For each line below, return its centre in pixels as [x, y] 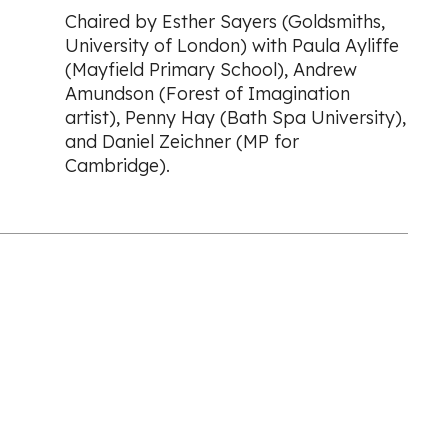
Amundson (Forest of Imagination [207, 93]
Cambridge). [117, 165]
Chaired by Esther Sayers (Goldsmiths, [224, 21]
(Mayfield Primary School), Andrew [210, 69]
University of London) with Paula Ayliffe [231, 45]
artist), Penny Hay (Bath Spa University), [235, 117]
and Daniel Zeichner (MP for [181, 141]
